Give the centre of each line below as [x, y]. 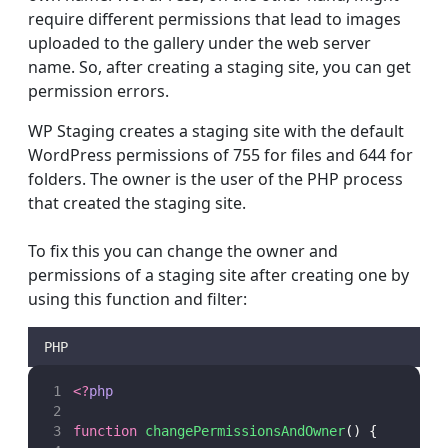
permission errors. [98, 91]
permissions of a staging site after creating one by [218, 275]
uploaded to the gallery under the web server [199, 43]
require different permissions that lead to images [214, 19]
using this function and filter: [137, 299]
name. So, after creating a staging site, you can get [219, 67]
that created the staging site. [137, 203]
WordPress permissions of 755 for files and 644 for [220, 155]
